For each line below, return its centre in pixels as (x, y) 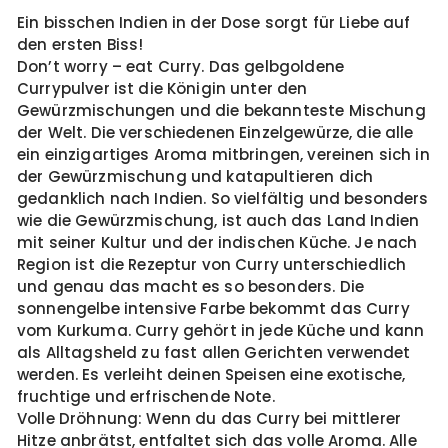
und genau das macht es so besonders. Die (190, 286)
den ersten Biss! (80, 44)
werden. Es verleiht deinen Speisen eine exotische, (211, 374)
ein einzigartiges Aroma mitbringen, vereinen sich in (223, 154)
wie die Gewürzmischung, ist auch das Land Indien (218, 220)
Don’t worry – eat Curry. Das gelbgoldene (180, 66)
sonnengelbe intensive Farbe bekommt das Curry (213, 308)
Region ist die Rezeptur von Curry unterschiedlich (212, 264)
